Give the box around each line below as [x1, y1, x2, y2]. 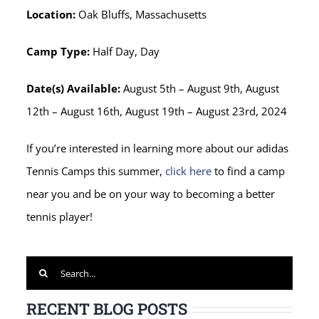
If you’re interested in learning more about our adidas [26, 141, 289, 156]
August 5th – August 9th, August [123, 81, 280, 96]
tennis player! [26, 209, 93, 224]
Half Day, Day [93, 44, 160, 59]
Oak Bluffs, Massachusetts [78, 7, 207, 22]
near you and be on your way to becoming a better [26, 187, 276, 202]
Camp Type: [26, 44, 93, 59]
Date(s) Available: [26, 81, 124, 96]
